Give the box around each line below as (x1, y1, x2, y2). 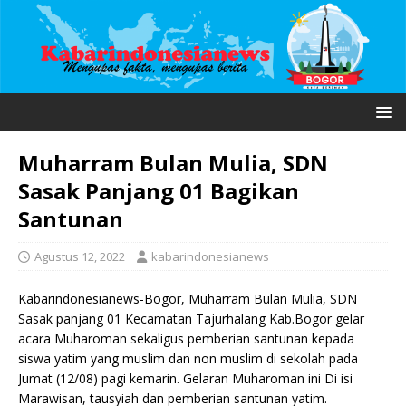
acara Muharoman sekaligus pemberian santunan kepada (18, 330, 354, 348)
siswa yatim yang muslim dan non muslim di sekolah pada (18, 350, 358, 368)
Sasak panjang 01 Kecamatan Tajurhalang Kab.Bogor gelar (18, 310, 364, 328)
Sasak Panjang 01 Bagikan (18, 176, 299, 207)
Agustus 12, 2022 (34, 248, 125, 266)
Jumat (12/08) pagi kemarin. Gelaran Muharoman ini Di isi (18, 370, 353, 388)
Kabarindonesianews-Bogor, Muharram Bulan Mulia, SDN (18, 290, 357, 308)
